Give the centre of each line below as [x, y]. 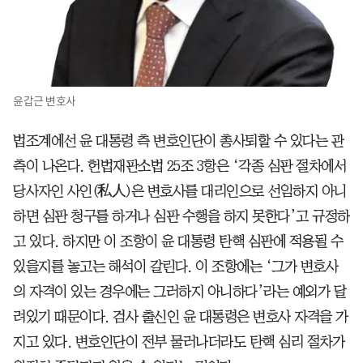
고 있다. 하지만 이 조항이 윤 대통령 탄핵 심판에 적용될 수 [178, 241]
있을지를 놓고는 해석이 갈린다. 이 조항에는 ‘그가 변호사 [175, 266]
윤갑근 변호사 [45, 101]
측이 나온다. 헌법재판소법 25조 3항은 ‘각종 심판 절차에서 [179, 166]
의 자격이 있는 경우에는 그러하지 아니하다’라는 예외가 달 [179, 291]
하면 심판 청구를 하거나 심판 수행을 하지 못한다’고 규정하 [181, 216]
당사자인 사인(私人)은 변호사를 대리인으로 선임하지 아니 [180, 191]
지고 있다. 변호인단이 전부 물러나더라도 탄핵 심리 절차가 [179, 342]
